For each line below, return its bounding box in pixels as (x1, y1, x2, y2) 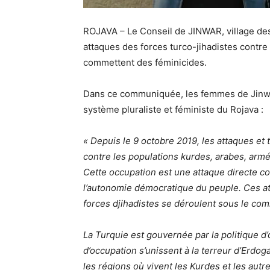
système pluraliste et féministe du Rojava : (83, 104, 263, 116)
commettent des (83, 57, 155, 69)
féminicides (155, 57, 204, 69)
